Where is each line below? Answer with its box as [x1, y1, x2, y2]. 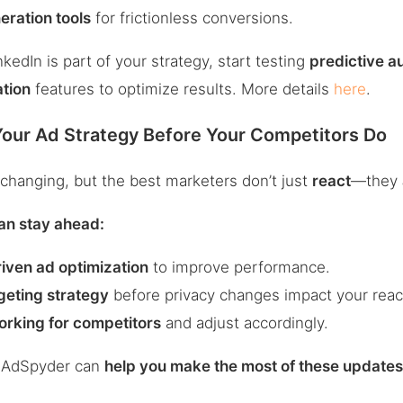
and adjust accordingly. [161, 313, 329, 332]
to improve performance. [148, 257, 331, 276]
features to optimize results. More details [31, 79, 335, 98]
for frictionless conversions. [91, 8, 294, 27]
